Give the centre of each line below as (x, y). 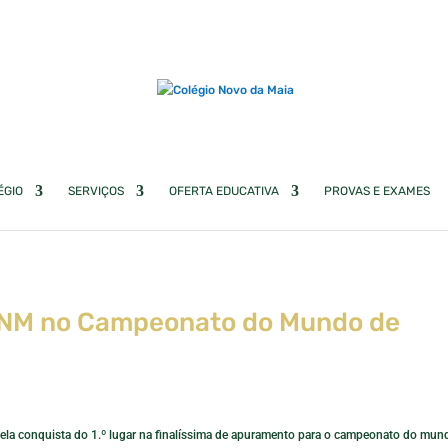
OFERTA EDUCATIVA (223, 191)
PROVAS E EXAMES (376, 191)
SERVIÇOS (95, 191)
